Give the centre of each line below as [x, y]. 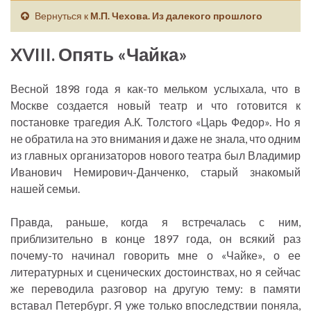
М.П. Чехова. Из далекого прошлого [176, 16]
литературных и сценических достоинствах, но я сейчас [155, 272]
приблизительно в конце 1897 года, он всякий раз [155, 239]
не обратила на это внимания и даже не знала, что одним [155, 139]
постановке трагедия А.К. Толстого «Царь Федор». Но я [155, 122]
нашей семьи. [45, 189]
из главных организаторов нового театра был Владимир [155, 155]
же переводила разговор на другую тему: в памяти [155, 289]
